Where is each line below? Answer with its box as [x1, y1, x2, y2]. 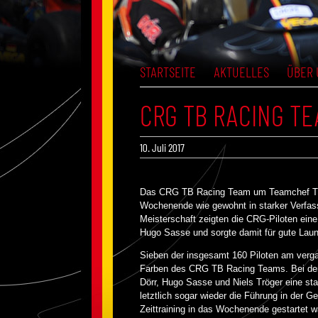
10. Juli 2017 [140, 141, 185, 154]
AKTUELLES [214, 63, 269, 80]
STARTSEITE [140, 63, 196, 80]
